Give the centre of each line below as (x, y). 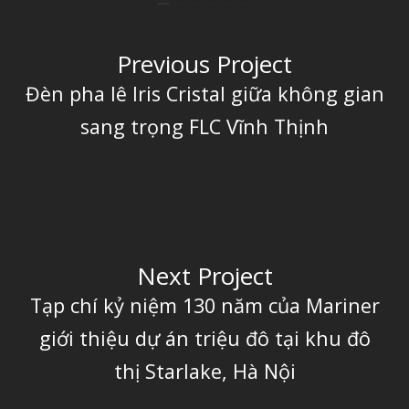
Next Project (204, 275)
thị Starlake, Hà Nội (204, 371)
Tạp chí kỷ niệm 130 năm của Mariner (204, 305)
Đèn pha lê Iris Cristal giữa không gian (204, 93)
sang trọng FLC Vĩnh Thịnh (204, 126)
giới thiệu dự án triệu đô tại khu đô (204, 338)
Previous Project (204, 63)
